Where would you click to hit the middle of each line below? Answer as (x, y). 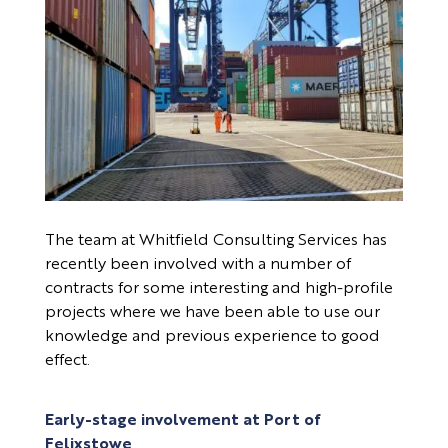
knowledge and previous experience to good (212, 335)
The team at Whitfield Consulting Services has (215, 239)
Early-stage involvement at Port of (182, 419)
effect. (67, 359)
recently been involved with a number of (197, 263)
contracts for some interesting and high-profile (218, 287)
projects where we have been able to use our (212, 311)
